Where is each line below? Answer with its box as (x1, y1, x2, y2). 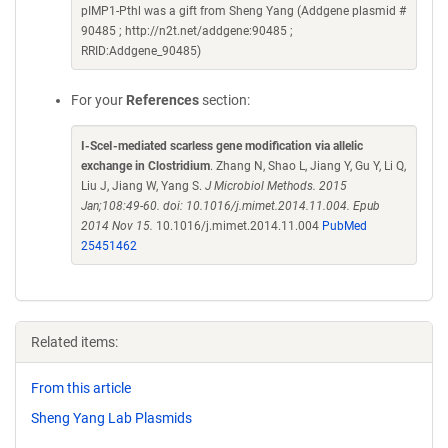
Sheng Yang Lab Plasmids (31, 409, 192, 426)
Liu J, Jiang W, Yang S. (81, 179, 205, 193)
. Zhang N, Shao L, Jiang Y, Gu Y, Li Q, (210, 159, 406, 173)
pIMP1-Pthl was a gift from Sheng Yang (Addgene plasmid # (81, 4, 406, 18)
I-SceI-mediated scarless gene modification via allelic (81, 139, 363, 153)
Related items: (31, 334, 118, 350)
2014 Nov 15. (81, 219, 153, 233)
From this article (31, 380, 131, 396)
